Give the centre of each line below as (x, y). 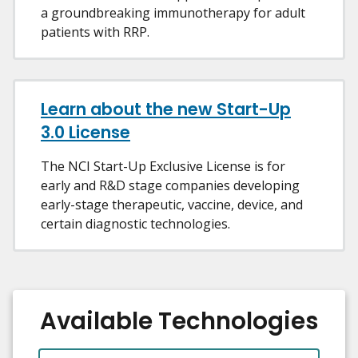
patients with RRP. (95, 32)
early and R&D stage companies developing (170, 186)
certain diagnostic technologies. (135, 224)
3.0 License (86, 133)
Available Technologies (179, 321)
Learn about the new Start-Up (166, 109)
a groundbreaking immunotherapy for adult (173, 13)
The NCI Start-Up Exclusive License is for (163, 167)
